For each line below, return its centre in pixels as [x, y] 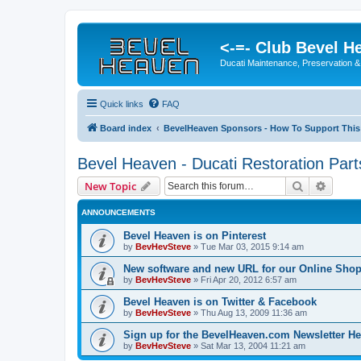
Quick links [122, 104]
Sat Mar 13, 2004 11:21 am [253, 345]
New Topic [110, 186]
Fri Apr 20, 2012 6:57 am [249, 279]
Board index [126, 128]
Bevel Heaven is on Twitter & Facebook [220, 301]
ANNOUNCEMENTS [118, 212]
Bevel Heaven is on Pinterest [195, 235]
